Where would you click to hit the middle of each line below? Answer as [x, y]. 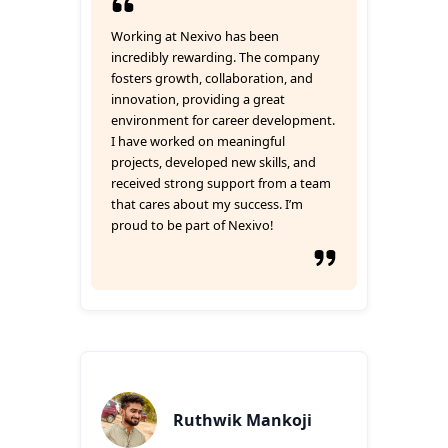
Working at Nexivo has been [195, 36]
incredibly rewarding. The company [215, 57]
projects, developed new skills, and [213, 162]
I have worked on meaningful [198, 141]
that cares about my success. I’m [207, 204]
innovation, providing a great [198, 99]
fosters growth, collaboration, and [212, 78]
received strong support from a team [221, 183]
